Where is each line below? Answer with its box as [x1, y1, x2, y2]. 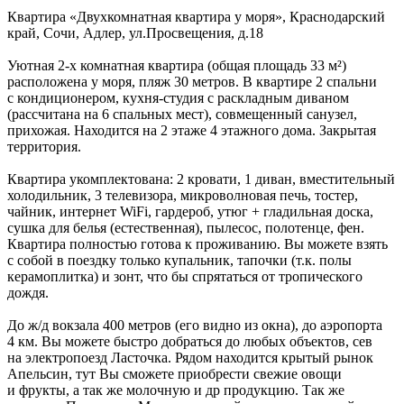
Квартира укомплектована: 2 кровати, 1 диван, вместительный [7, 171, 395, 188]
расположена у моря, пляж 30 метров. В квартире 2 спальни [7, 74, 377, 90]
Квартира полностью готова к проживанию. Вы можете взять [7, 236, 388, 252]
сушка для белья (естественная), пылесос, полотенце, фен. [7, 220, 364, 236]
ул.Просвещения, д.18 [129, 25, 263, 41]
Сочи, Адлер [43, 25, 122, 41]
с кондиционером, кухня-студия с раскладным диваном [7, 90, 349, 106]
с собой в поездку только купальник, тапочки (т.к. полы [7, 252, 352, 269]
